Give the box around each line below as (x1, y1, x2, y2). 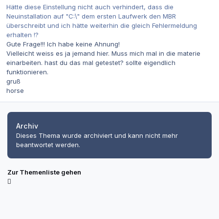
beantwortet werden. (16, 140, 80, 149)
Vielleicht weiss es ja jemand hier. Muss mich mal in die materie (6, 49, 200, 58)
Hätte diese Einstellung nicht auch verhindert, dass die (6, 3, 174, 11)
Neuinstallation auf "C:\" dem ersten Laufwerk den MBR (6, 12, 176, 21)
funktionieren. (6, 68, 48, 76)
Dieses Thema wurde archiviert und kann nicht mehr (16, 131, 178, 139)
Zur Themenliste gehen (7, 168, 81, 176)
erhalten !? (6, 31, 39, 39)
